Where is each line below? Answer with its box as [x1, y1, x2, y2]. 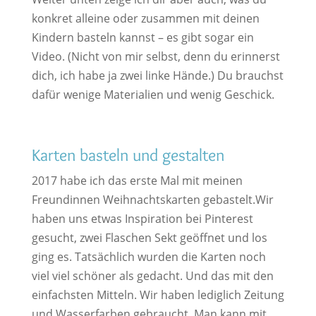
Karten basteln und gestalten [31, 145, 224, 166]
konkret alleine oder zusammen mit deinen [31, 11, 260, 27]
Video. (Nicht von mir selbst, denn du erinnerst [31, 49, 280, 65]
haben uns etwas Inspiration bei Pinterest [31, 211, 253, 227]
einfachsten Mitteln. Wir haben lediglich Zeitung [31, 287, 284, 303]
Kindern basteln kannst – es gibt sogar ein [31, 30, 254, 46]
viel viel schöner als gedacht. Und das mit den [31, 268, 274, 284]
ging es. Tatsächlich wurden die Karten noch [31, 249, 266, 265]
